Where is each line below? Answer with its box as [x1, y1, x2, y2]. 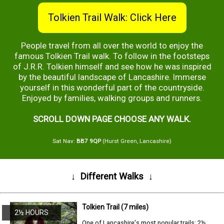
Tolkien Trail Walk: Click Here [47, 11, 176, 24]
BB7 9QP [76, 137, 101, 145]
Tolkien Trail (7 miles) [82, 203, 149, 211]
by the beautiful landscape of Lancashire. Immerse [18, 72, 206, 82]
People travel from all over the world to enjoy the [21, 40, 203, 51]
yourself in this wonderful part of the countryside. [19, 82, 204, 93]
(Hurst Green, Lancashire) [101, 137, 171, 145]
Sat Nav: [52, 137, 76, 145]
